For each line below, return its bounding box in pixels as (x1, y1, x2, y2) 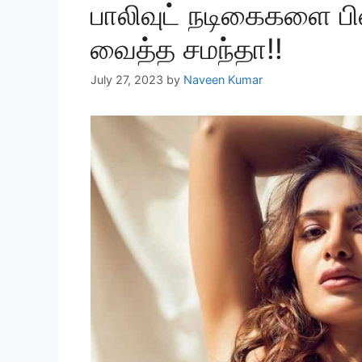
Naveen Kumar (183, 73, 263, 87)
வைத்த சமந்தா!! (90, 32, 283, 65)
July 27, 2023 (90, 73, 163, 87)
